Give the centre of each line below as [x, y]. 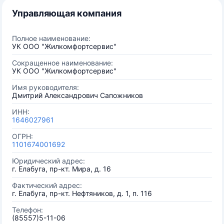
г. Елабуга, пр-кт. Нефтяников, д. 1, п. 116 [82, 193]
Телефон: [27, 210]
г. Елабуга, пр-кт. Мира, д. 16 [61, 169]
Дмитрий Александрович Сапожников [77, 95]
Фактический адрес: [47, 185]
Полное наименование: [51, 38]
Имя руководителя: [45, 87]
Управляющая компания [67, 13]
